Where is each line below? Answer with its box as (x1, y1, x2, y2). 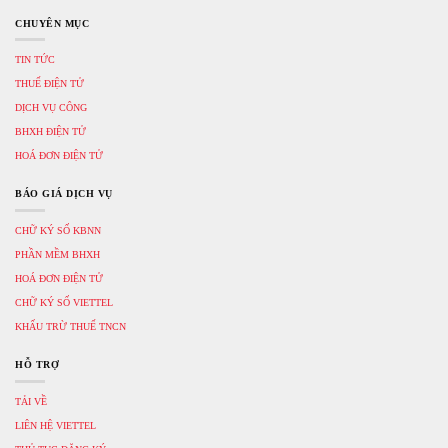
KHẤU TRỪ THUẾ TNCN (15, 320, 126, 332)
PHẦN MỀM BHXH (15, 248, 100, 260)
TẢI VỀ (15, 395, 47, 407)
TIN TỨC (15, 54, 55, 66)
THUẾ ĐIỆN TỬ (15, 78, 84, 90)
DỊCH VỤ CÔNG (15, 102, 87, 114)
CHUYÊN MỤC (15, 17, 89, 29)
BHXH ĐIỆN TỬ (15, 126, 86, 138)
